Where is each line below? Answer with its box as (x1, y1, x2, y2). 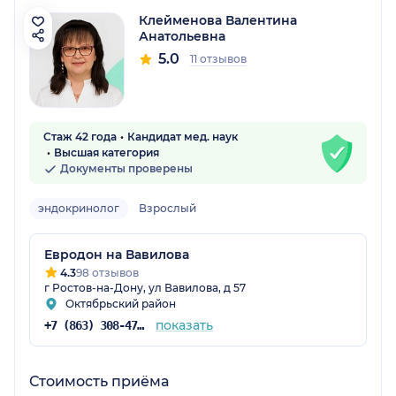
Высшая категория (54, 146, 159, 160)
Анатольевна (139, 28, 225, 45)
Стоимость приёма (29, 373, 169, 391)
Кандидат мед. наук (127, 130, 238, 144)
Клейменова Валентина (139, 12, 297, 29)
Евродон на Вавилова (44, 247, 189, 263)
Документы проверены (57, 162, 193, 176)
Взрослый (139, 202, 196, 216)
